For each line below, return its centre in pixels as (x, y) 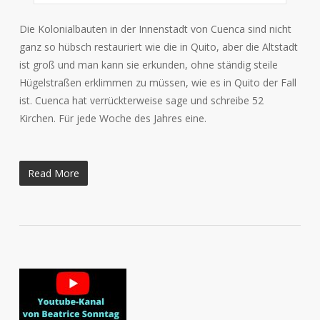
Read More (53, 174)
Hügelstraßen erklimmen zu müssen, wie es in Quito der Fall (157, 83)
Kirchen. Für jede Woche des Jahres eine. (112, 119)
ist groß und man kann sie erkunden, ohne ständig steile (148, 65)
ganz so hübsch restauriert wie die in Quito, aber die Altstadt (158, 47)
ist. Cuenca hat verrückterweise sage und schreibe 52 (141, 101)
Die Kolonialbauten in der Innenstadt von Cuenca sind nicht (155, 29)
